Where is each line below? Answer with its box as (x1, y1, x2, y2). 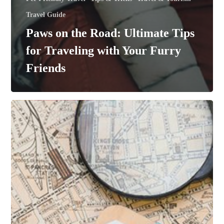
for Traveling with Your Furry (26, 43, 181, 57)
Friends (26, 61, 66, 74)
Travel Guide (26, 10, 66, 18)
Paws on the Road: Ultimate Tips (26, 26, 195, 39)
